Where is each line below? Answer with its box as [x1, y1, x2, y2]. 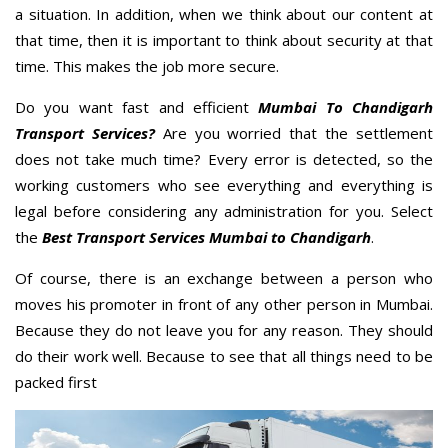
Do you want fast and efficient [15, 96, 259, 117]
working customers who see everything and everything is [15, 174, 433, 195]
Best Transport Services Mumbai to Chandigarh [42, 226, 371, 247]
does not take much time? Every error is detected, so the [15, 148, 433, 169]
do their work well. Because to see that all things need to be [15, 345, 433, 366]
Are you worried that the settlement [154, 122, 434, 143]
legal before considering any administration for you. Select [15, 200, 433, 221]
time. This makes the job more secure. [15, 55, 279, 76]
